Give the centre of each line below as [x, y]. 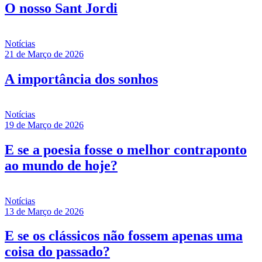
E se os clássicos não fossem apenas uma [124, 236]
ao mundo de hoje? [61, 165]
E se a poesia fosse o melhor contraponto [126, 149]
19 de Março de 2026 [44, 125]
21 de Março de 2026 [44, 54]
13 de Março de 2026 [44, 211]
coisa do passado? [57, 252]
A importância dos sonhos [81, 79]
